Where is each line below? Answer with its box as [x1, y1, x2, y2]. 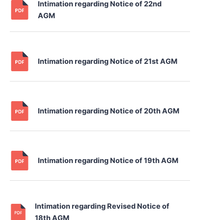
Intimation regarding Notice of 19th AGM [38, 156, 179, 165]
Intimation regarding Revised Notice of [35, 202, 170, 211]
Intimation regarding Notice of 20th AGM [38, 107, 180, 116]
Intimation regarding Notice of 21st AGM [38, 57, 178, 66]
